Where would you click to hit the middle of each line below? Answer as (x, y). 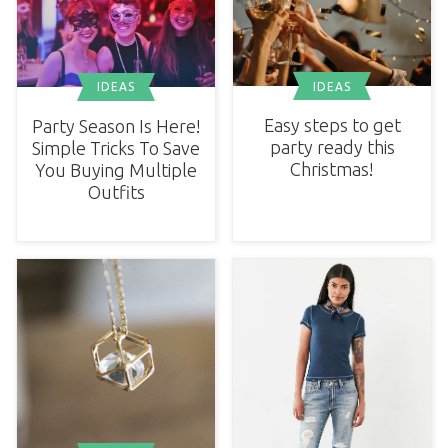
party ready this (332, 147)
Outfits (116, 191)
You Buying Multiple (116, 169)
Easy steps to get (332, 125)
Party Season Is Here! (116, 125)
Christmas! (332, 169)
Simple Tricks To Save (116, 147)
